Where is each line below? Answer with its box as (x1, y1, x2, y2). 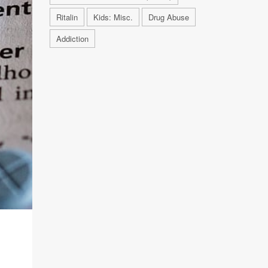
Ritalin (56, 11, 78, 23)
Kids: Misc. (93, 11, 133, 23)
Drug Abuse (148, 11, 189, 23)
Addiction (56, 33, 89, 44)
